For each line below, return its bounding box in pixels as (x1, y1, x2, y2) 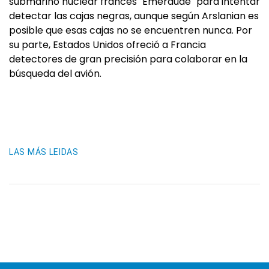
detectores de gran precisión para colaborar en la (9, 52, 247, 66)
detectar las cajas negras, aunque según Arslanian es (9, 9, 259, 23)
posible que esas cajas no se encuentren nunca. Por (9, 23, 252, 37)
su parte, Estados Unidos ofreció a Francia (9, 38, 206, 52)
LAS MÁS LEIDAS (9, 147, 79, 157)
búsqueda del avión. (9, 67, 101, 80)
